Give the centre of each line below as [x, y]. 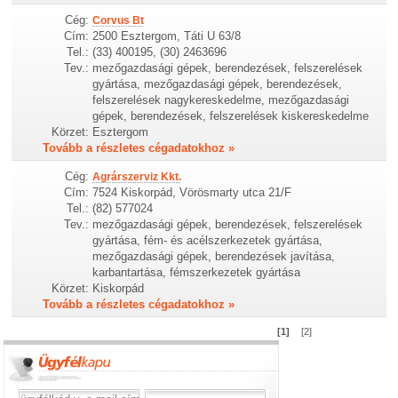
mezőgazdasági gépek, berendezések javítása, [214, 256]
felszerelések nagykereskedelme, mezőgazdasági [221, 99]
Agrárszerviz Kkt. [137, 176]
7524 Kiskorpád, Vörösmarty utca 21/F [192, 192]
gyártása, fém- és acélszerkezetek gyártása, [208, 240]
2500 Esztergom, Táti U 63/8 [167, 36]
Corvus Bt [119, 20]
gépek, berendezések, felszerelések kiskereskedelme [231, 115]
